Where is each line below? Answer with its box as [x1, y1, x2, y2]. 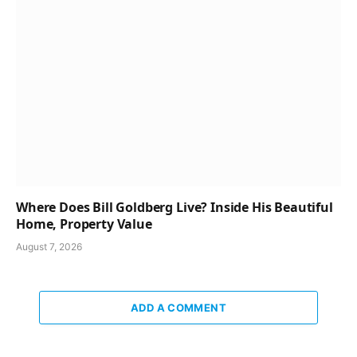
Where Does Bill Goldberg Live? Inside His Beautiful [16, 198, 333, 217]
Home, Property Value [16, 215, 152, 233]
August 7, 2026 [16, 241, 82, 253]
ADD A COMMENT [130, 301, 227, 315]
